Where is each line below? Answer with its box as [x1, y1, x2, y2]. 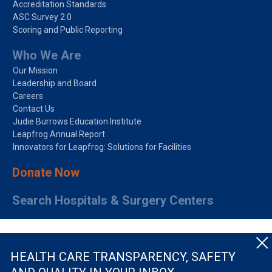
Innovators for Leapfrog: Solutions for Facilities [13, 142, 191, 152]
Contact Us [13, 104, 55, 114]
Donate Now [12, 165, 80, 180]
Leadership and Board [13, 78, 97, 89]
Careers [13, 91, 43, 101]
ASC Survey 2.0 [13, 12, 72, 22]
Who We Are [12, 48, 81, 63]
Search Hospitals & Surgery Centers [12, 193, 214, 208]
